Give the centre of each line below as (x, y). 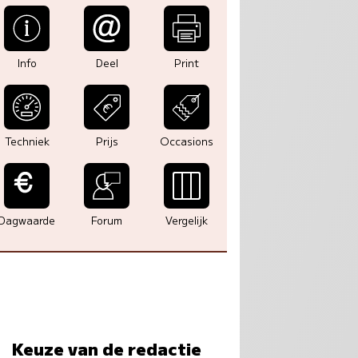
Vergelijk (187, 220)
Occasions (187, 141)
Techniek (27, 141)
